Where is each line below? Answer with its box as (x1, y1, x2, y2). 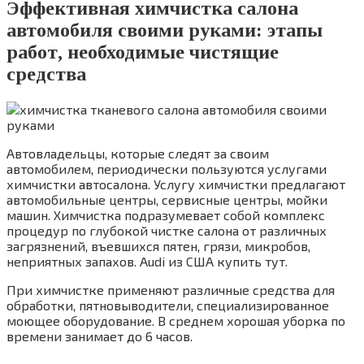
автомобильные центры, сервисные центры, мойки (6, 191, 327, 207)
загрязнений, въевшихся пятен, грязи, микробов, (6, 237, 310, 253)
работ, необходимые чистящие (6, 41, 279, 63)
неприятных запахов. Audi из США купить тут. (6, 253, 288, 269)
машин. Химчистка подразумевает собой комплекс (6, 206, 325, 223)
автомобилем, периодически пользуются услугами (6, 160, 327, 176)
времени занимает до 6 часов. (6, 327, 193, 344)
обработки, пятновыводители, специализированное (6, 297, 329, 313)
